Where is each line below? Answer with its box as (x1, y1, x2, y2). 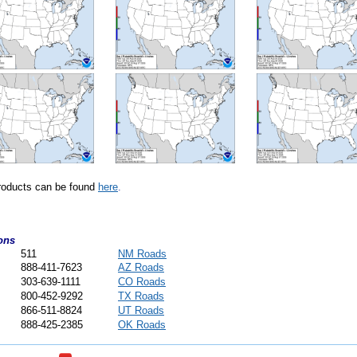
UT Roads (118, 304, 164, 316)
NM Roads (118, 248, 167, 260)
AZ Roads (118, 261, 164, 273)
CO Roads (118, 276, 166, 288)
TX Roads (118, 290, 164, 302)
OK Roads (118, 319, 166, 331)
